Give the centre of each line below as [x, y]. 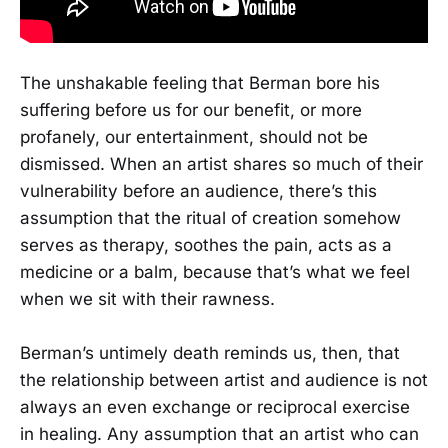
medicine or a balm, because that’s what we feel [215, 271]
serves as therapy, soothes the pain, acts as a [206, 244]
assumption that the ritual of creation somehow [210, 217]
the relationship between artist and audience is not [224, 379]
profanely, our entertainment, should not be [194, 136]
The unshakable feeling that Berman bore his [200, 82]
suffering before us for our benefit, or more [191, 109]
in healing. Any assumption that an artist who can [219, 433]
